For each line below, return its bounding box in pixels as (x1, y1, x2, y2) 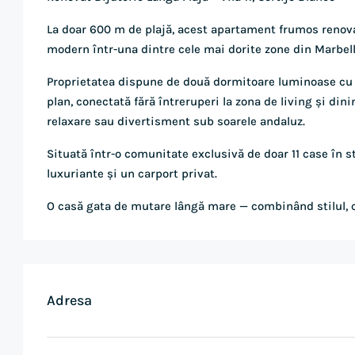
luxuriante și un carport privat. (47, 166, 217, 181)
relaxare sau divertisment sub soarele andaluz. (47, 114, 305, 128)
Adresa (47, 291, 92, 309)
